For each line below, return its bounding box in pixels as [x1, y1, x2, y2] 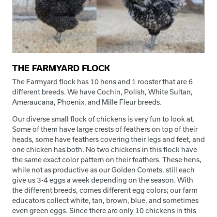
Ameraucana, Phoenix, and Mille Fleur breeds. [12, 97, 162, 106]
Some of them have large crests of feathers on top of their [12, 124, 198, 133]
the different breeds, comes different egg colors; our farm [12, 186, 198, 194]
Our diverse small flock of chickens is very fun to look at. [12, 114, 195, 123]
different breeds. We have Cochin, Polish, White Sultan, [12, 87, 193, 96]
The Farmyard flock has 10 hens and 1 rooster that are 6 [12, 77, 193, 86]
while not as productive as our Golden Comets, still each [12, 165, 195, 174]
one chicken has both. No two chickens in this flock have [12, 145, 197, 154]
